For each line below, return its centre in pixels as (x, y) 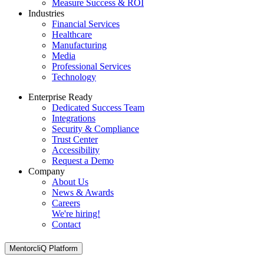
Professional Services (91, 66)
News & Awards (83, 192)
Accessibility (76, 150)
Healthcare (72, 34)
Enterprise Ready (60, 97)
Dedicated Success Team (98, 107)
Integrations (74, 118)
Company (47, 171)
